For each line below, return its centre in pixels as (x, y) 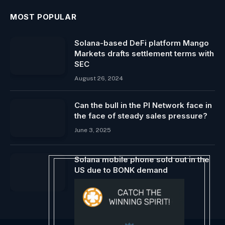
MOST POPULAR (43, 17)
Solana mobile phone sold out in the (142, 160)
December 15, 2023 (102, 185)
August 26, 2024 (99, 79)
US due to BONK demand (121, 170)
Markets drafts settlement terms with (144, 54)
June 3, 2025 (93, 130)
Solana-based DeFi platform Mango (142, 43)
